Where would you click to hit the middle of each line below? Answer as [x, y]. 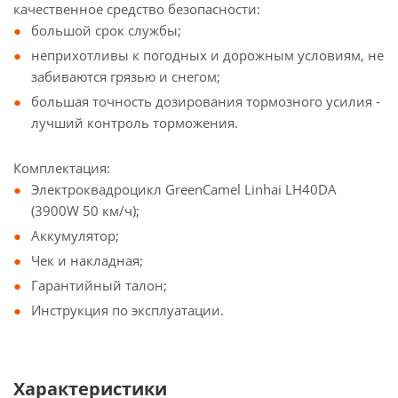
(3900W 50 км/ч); [85, 211]
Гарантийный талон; [99, 285]
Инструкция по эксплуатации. [127, 310]
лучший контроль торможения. [135, 123]
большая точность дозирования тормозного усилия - [206, 101]
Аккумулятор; [75, 235]
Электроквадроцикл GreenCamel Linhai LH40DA [184, 189]
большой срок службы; [106, 30]
